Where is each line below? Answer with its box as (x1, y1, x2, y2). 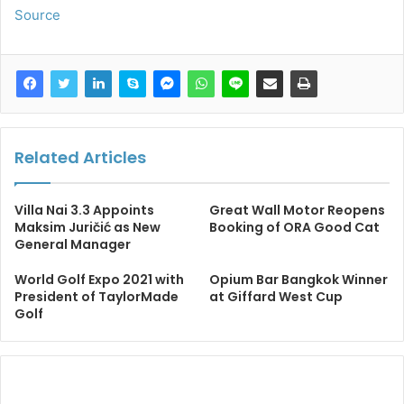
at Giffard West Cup (209, 287, 343, 306)
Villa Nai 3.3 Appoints (14, 200, 154, 219)
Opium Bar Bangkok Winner (209, 270, 388, 289)
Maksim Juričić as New (14, 217, 161, 236)
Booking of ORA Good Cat (209, 217, 380, 236)
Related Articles (14, 145, 146, 169)
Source (14, 5, 60, 23)
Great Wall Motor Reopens (209, 200, 385, 219)
